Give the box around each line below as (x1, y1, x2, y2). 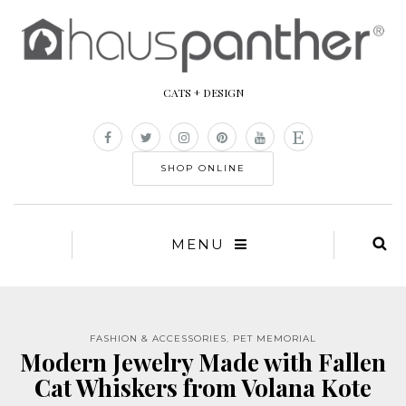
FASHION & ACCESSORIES (90, 333, 227, 345)
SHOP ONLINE (160, 162, 246, 175)
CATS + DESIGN (162, 85, 244, 101)
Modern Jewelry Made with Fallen (20, 346, 386, 379)
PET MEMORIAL (233, 333, 316, 345)
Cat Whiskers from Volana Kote (34, 372, 372, 404)
